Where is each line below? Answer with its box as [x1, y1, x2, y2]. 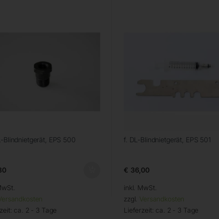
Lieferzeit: [123, 206, 156, 215]
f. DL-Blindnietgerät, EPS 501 [123, 135, 211, 144]
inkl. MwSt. [123, 184, 157, 192]
